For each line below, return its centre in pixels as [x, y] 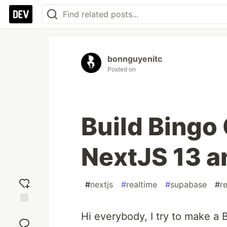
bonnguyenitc [135, 59]
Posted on [122, 69]
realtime [142, 184]
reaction [24, 219]
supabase [188, 184]
